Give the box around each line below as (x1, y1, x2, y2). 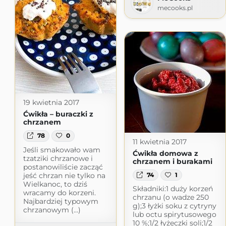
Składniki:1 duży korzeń (132, 184, 213, 194)
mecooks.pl (157, 4, 193, 12)
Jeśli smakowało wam (23, 145, 100, 154)
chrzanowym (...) (23, 205, 81, 214)
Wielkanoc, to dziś (23, 179, 87, 189)
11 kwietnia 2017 (132, 137, 187, 146)
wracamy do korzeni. (23, 188, 96, 197)
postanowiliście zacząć (23, 162, 103, 172)
